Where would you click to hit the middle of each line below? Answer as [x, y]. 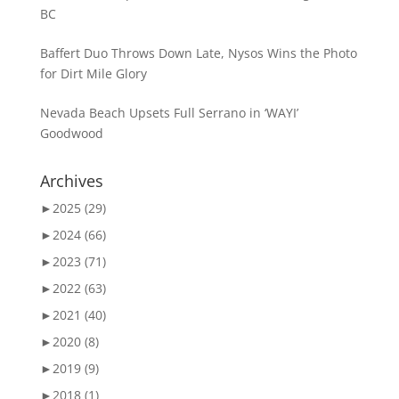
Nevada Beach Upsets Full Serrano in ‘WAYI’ [169, 113]
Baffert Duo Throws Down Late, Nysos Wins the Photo [198, 53]
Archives [71, 181]
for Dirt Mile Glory [93, 73]
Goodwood [71, 133]
